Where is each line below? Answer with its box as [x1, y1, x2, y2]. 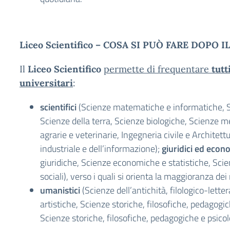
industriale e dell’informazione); [40, 142, 162, 156]
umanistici [40, 183, 82, 197]
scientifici [40, 100, 76, 114]
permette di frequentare [104, 63, 212, 75]
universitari [20, 77, 73, 89]
